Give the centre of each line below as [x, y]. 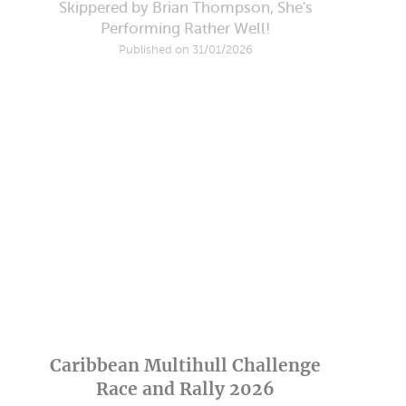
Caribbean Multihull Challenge [186, 366]
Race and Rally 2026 [186, 389]
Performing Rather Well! [186, 29]
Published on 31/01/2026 [185, 50]
